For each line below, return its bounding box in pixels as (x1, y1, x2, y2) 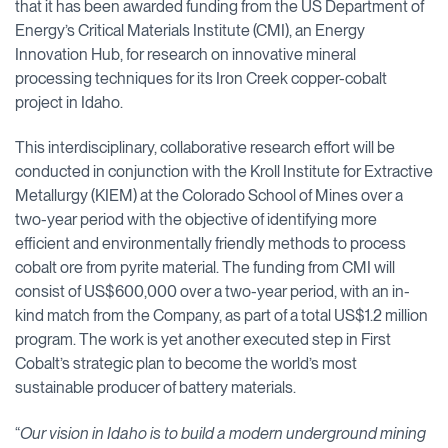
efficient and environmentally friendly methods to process (15, 234, 406, 254)
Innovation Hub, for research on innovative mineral (15, 45, 356, 64)
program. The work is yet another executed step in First (15, 330, 391, 350)
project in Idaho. (15, 93, 123, 112)
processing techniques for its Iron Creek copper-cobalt (15, 69, 387, 88)
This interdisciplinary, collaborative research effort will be (15, 138, 395, 158)
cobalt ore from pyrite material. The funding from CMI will (15, 258, 395, 278)
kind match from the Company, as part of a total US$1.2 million (15, 306, 428, 326)
